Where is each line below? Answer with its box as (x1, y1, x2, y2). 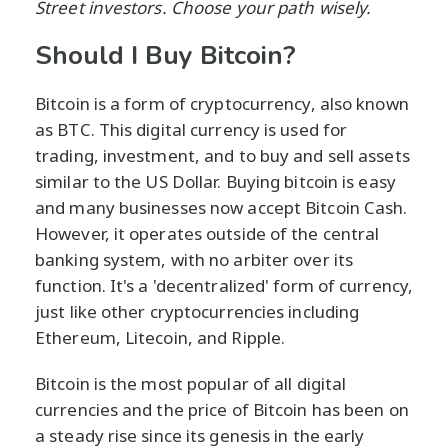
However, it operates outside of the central (35, 222, 380, 246)
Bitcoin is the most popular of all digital (35, 372, 347, 396)
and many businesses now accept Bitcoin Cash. (35, 196, 408, 220)
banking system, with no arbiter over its (35, 248, 354, 272)
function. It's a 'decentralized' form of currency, (35, 274, 414, 298)
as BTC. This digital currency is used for (35, 118, 348, 142)
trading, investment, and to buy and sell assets (35, 144, 410, 168)
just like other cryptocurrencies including (35, 300, 360, 324)
